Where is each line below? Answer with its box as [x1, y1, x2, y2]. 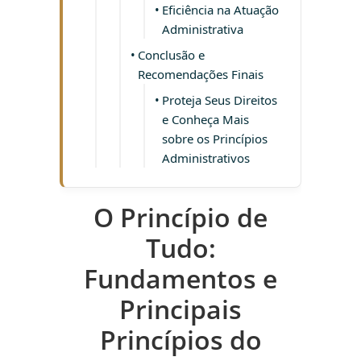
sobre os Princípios [162, 131, 268, 147]
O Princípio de [93, 200, 268, 235]
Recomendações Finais [138, 66, 263, 83]
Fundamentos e [84, 261, 277, 297]
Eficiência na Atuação [162, 2, 279, 19]
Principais [119, 292, 242, 327]
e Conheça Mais [162, 111, 249, 128]
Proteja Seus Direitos [162, 92, 277, 109]
